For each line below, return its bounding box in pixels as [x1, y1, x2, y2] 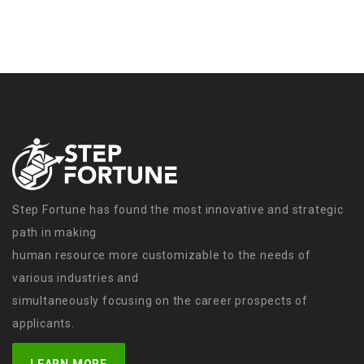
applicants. [12, 317, 75, 331]
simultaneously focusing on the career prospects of [12, 294, 308, 308]
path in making [12, 226, 97, 240]
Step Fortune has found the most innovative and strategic [12, 203, 344, 217]
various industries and [12, 271, 139, 285]
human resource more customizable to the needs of [12, 249, 311, 262]
